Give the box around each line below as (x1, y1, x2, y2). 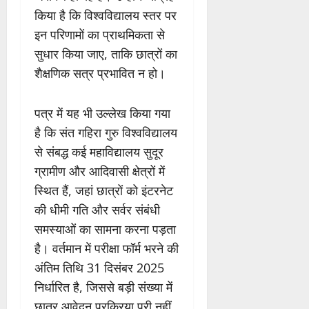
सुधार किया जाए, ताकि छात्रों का (34, 46, 177, 63)
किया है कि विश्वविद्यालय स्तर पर (34, 7, 177, 24)
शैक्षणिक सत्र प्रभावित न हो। (34, 65, 166, 82)
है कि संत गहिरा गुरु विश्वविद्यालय (34, 124, 177, 141)
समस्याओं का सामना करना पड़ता (34, 221, 176, 238)
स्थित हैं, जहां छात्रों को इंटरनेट (34, 182, 173, 199)
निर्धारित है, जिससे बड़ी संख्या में (34, 279, 172, 296)
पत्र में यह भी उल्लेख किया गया (34, 105, 170, 122)
